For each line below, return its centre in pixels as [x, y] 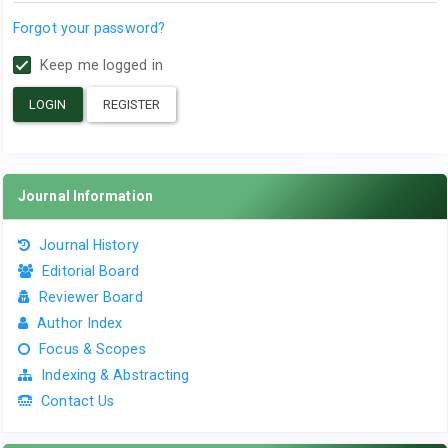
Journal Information [85, 196]
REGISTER [131, 104]
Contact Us [78, 401]
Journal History [89, 245]
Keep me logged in [99, 65]
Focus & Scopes [92, 349]
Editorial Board [90, 271]
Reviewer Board [91, 297]
